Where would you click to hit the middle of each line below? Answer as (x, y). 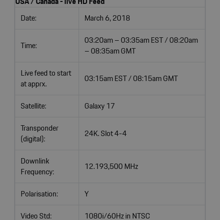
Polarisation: (39, 193)
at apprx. (33, 83)
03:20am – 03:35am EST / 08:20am (141, 40)
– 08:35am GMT (110, 51)
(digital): (33, 138)
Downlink (35, 161)
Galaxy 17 (99, 106)
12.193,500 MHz (111, 166)
